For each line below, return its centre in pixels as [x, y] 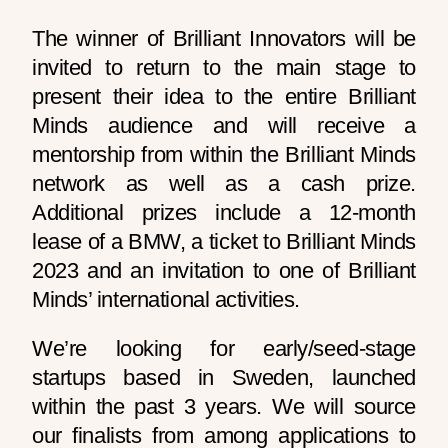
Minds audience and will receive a [224, 126]
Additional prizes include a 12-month [224, 213]
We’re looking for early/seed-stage [224, 349]
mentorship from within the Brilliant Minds [224, 155]
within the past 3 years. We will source [224, 407]
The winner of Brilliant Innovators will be [224, 39]
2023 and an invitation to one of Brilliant [224, 271]
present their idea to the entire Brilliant [224, 97]
